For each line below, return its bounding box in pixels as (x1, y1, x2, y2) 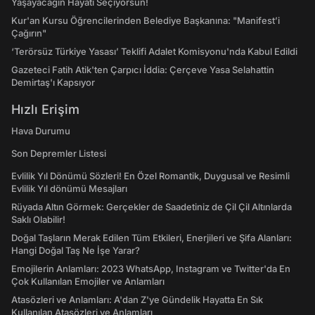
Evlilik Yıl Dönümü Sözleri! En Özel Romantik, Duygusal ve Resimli (11, 170, 290, 182)
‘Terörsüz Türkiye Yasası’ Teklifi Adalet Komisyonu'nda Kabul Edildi (11, 46, 297, 58)
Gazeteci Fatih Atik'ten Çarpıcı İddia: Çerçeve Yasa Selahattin (11, 64, 274, 76)
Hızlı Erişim (11, 102, 79, 117)
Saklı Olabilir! (11, 214, 65, 226)
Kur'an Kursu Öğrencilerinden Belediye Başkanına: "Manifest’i (11, 15, 280, 27)
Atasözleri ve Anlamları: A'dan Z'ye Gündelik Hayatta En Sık (11, 294, 263, 306)
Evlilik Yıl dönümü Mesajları (11, 183, 127, 195)
